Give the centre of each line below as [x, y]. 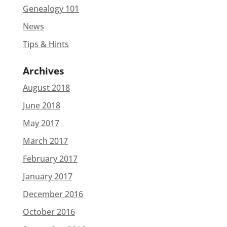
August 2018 [46, 88]
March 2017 [45, 141]
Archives [43, 71]
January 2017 [47, 176]
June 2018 [41, 105]
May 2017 [41, 123]
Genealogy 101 [51, 9]
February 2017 [50, 159]
